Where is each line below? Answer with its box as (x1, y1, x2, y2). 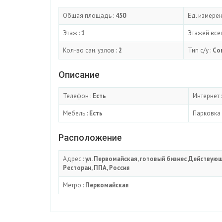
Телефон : (63, 92, 93, 101)
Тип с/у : (188, 46, 213, 55)
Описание (58, 69, 100, 80)
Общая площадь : (63, 11, 115, 20)
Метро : (63, 181, 85, 190)
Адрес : (63, 155, 85, 164)
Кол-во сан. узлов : (63, 46, 118, 55)
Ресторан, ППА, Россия (63, 164, 130, 172)
